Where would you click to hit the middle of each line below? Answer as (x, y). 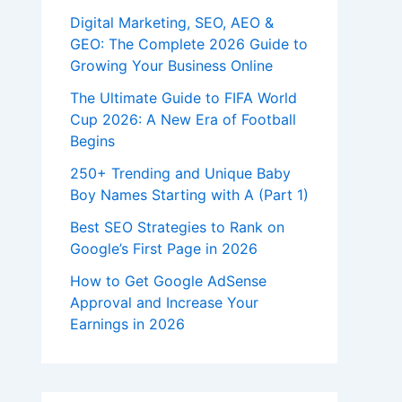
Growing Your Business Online (171, 66)
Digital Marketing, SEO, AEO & (172, 23)
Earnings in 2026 (127, 324)
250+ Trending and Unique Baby (180, 174)
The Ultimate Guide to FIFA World (184, 98)
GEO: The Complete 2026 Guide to (189, 44)
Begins (92, 141)
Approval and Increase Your (164, 303)
